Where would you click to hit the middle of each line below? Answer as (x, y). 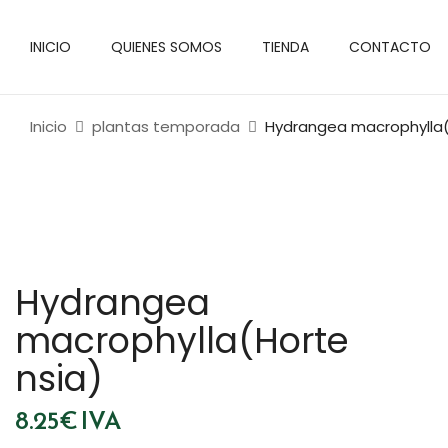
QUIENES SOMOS (166, 47)
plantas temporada (166, 126)
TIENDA (285, 47)
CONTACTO (390, 47)
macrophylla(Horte (182, 341)
